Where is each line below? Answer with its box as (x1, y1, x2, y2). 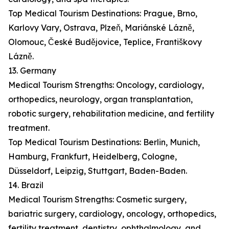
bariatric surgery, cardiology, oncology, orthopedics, (8, 209, 216, 219)
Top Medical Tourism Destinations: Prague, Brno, (8, 8, 197, 19)
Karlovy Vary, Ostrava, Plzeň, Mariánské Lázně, (8, 22, 194, 33)
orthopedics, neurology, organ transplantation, (8, 94, 193, 105)
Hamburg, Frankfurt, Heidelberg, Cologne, (8, 151, 177, 162)
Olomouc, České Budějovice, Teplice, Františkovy (8, 37, 202, 48)
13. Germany (8, 65, 56, 76)
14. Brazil (8, 180, 43, 191)
